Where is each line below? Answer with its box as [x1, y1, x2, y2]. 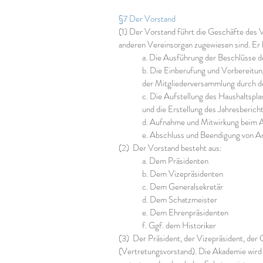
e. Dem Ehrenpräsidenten [142, 206, 228, 219]
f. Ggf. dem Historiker [142, 219, 216, 232]
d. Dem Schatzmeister [142, 193, 217, 206]
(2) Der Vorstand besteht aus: [119, 141, 222, 154]
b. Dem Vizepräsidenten [142, 167, 223, 180]
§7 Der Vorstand [119, 12, 176, 25]
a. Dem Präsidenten [142, 154, 208, 167]
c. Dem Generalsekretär [142, 180, 223, 193]
